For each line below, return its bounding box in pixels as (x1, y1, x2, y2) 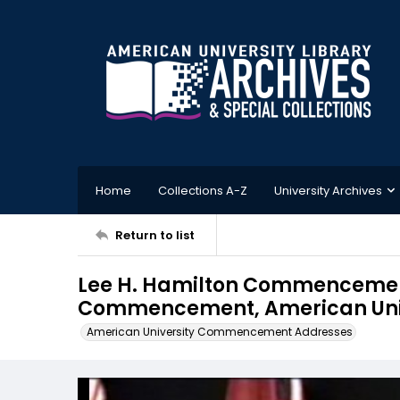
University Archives (274, 181, 382, 199)
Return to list (115, 226, 195, 244)
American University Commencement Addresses (87, 324, 353, 339)
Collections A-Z (158, 181, 247, 199)
